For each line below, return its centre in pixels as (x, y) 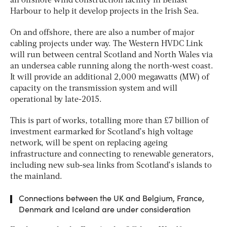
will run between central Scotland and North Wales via (111, 55)
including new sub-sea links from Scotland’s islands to (111, 165)
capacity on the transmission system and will (94, 88)
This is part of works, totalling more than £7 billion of (109, 121)
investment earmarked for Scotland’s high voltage (102, 132)
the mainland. (36, 177)
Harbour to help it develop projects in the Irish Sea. (105, 11)
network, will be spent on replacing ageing (89, 143)
